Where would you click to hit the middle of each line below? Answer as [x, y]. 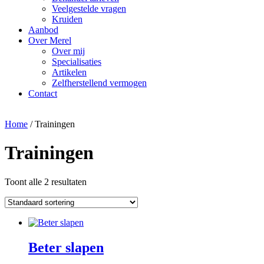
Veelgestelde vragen [89, 9]
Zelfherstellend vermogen [99, 83]
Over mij [68, 51]
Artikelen [69, 72]
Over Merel [50, 40]
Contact [43, 93]
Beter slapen [66, 247]
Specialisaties [77, 62]
